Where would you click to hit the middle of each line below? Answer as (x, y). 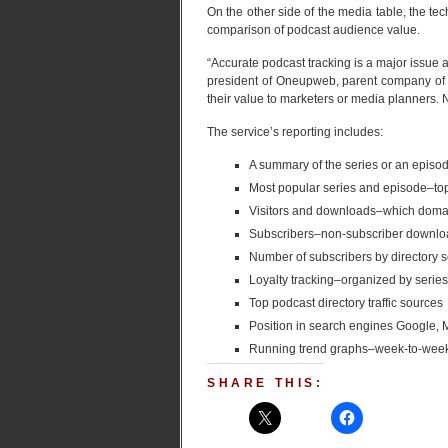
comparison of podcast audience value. (313, 30)
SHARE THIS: (265, 383)
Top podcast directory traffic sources (346, 303)
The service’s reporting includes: (295, 132)
